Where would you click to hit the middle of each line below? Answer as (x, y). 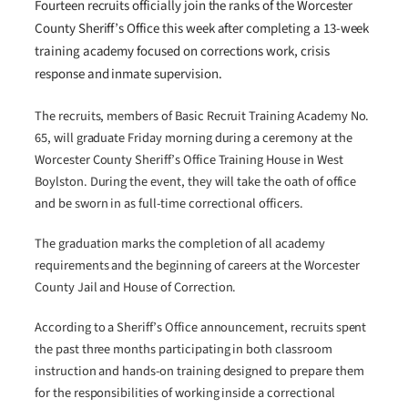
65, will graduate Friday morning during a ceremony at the (194, 138)
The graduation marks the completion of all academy (180, 244)
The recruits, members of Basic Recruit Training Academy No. (202, 117)
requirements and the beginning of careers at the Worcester (197, 266)
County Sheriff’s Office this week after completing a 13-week (202, 28)
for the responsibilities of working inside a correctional (185, 393)
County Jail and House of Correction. (136, 288)
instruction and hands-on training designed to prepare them (199, 372)
